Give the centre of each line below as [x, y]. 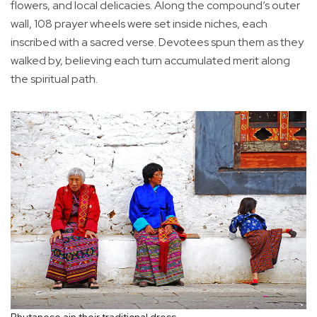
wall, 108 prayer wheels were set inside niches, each [139, 23]
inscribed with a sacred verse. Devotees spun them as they [157, 42]
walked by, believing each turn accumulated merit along [150, 60]
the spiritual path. [54, 79]
